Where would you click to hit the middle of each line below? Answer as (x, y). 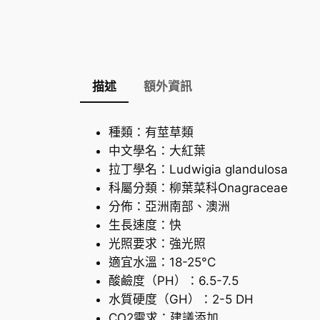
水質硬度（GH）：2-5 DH (181, 299)
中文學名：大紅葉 (157, 150)
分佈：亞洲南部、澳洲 (169, 206)
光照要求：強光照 (157, 243)
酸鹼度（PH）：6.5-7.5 (174, 280)
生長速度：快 (145, 225)
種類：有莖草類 (151, 132)
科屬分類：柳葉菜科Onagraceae (198, 187)
